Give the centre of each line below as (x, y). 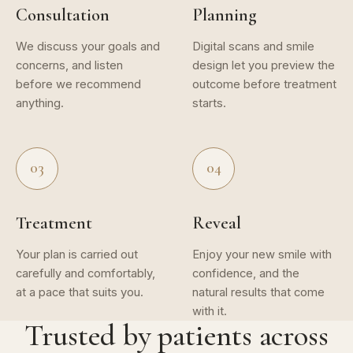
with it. (210, 311)
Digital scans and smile (253, 46)
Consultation (63, 14)
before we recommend (78, 84)
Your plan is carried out (77, 254)
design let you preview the (264, 65)
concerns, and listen (69, 65)
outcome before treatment (264, 84)
